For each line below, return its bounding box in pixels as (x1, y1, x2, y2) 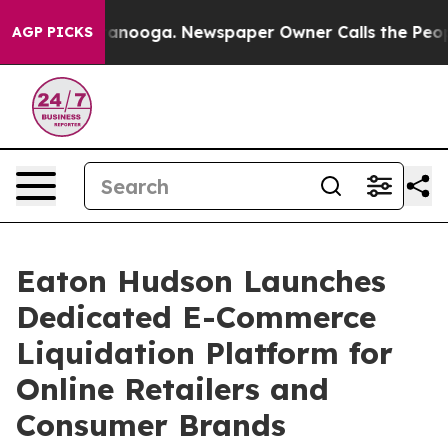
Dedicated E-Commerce (16, 298, 376, 336)
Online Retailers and (16, 370, 329, 408)
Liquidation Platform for (16, 334, 393, 372)
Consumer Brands (16, 406, 286, 444)
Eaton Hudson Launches (16, 262, 386, 300)
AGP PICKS (12, 23, 93, 41)
